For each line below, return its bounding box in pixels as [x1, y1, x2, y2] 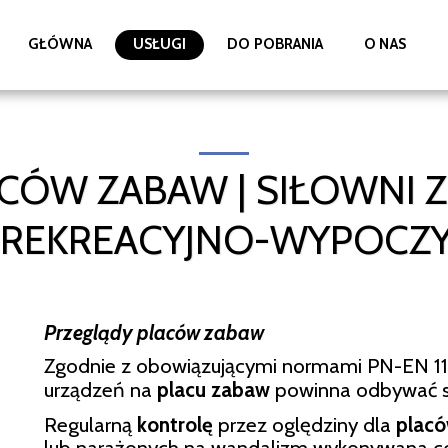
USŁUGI [132, 35, 187, 53]
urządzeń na [44, 376, 157, 402]
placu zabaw [157, 376, 270, 402]
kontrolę [137, 411, 213, 437]
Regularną [44, 411, 137, 437]
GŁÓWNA [28, 35, 92, 53]
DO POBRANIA [227, 35, 324, 53]
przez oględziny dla [213, 411, 396, 437]
